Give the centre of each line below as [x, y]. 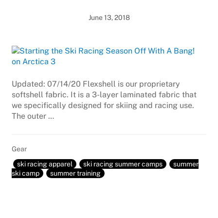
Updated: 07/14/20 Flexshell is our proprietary [96, 84]
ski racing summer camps [123, 164]
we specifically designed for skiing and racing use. [103, 105]
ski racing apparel [45, 164]
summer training [75, 173]
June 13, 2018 [109, 18]
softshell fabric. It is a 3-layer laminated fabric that [104, 95]
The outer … [33, 116]
